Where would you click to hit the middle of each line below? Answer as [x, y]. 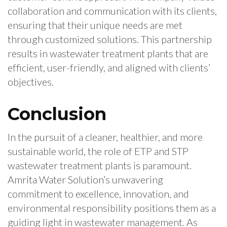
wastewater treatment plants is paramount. [100, 165]
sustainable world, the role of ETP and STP [98, 151]
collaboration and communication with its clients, [112, 11]
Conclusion [57, 114]
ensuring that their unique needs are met [95, 25]
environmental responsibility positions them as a [112, 208]
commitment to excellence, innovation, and [98, 194]
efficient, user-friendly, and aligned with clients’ [109, 68]
